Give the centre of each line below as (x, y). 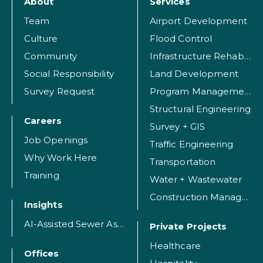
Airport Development (199, 21)
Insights (43, 205)
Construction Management (245, 197)
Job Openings (56, 140)
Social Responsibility (69, 74)
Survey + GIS (177, 127)
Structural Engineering (200, 109)
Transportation (183, 162)
